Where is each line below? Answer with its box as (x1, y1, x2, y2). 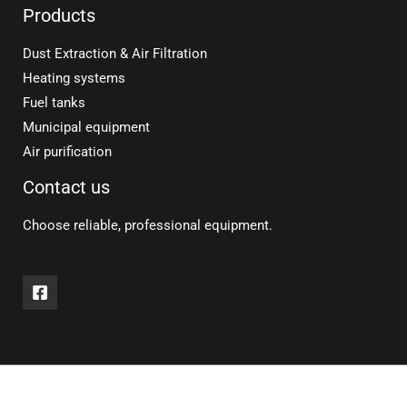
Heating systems (23, 70, 125, 87)
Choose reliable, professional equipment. (23, 217, 273, 234)
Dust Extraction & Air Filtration (23, 45, 207, 63)
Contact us (23, 176, 110, 199)
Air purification (23, 144, 112, 161)
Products (23, 5, 95, 26)
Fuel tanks (23, 94, 85, 112)
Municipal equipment (23, 119, 150, 136)
